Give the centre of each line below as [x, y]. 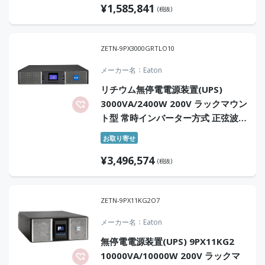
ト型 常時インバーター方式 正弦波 [169, 118]
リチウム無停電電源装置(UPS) [161, 89]
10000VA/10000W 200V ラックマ [170, 256]
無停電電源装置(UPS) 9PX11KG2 [167, 241]
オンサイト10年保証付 [146, 132]
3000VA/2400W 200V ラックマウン [174, 104]
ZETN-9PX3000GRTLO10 [138, 48]
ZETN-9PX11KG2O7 [130, 200]
